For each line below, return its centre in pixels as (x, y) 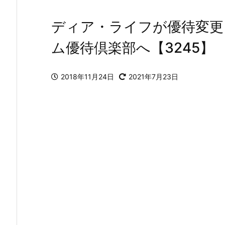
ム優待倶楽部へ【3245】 (133, 47)
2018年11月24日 (87, 76)
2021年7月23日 (153, 76)
